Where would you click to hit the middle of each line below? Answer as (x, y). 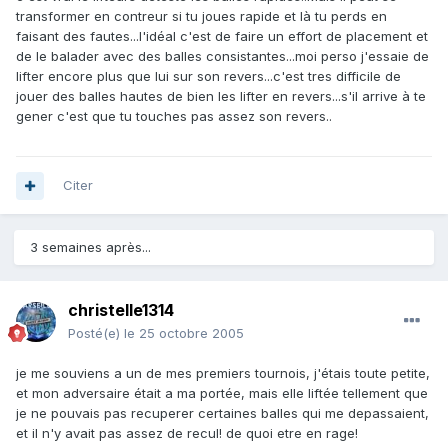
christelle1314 (121, 310)
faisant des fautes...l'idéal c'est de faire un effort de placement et (222, 36)
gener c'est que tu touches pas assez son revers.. (174, 116)
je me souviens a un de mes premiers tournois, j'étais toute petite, (223, 373)
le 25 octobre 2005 (184, 333)
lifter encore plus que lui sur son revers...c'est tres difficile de (208, 76)
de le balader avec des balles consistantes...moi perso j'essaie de (222, 56)
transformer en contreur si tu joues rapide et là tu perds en (201, 16)
